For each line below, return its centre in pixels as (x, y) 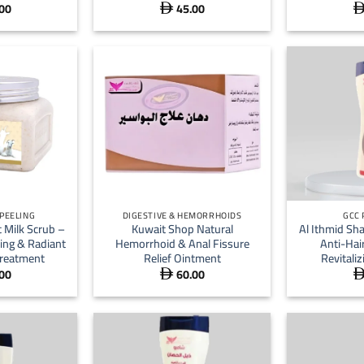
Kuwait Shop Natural (182, 229)
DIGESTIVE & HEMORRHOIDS (182, 215)
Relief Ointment (182, 258)
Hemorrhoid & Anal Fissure (182, 244)
